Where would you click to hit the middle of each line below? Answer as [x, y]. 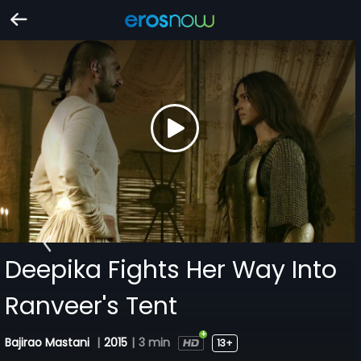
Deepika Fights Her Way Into [171, 270]
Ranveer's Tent [91, 306]
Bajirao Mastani [49, 342]
